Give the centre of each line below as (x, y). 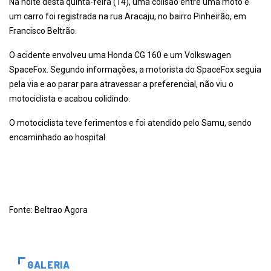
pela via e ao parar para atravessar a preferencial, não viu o (121, 84)
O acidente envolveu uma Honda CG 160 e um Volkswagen (120, 55)
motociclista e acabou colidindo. (70, 99)
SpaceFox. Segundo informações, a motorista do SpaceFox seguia (135, 70)
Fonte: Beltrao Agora (49, 210)
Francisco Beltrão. (43, 31)
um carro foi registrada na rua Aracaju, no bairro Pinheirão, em (128, 17)
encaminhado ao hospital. (58, 138)
